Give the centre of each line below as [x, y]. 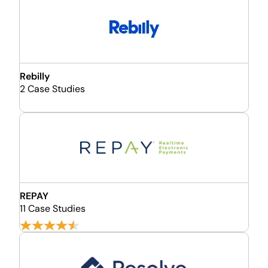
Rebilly [35, 76]
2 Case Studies [52, 89]
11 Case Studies [53, 208]
